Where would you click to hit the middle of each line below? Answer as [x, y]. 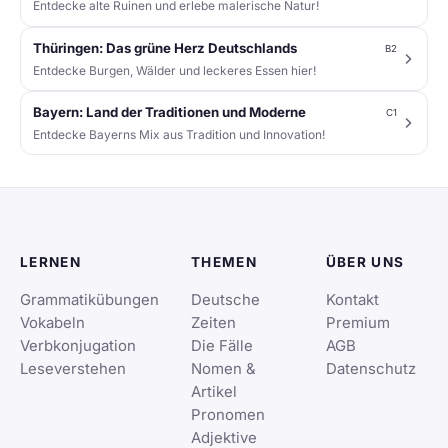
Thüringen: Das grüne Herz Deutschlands [165, 48]
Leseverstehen [73, 369]
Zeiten [213, 323]
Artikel [214, 392]
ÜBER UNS [365, 262]
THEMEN [224, 262]
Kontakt [352, 300]
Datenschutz [370, 369]
